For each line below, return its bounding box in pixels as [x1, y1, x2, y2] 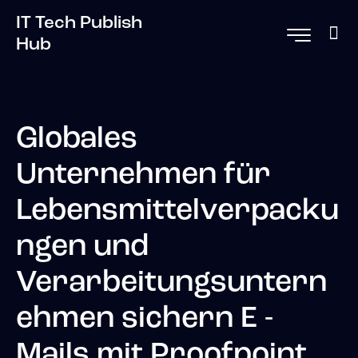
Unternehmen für [16, 161, 271, 191]
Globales [16, 125, 137, 155]
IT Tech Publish [16, 14, 142, 33]
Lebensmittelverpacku [16, 197, 339, 227]
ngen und [16, 233, 149, 263]
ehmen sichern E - [16, 304, 273, 335]
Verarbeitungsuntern [16, 268, 327, 299]
